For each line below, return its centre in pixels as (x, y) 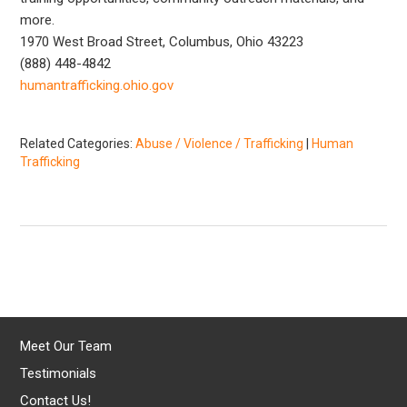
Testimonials (59, 373)
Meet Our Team (66, 346)
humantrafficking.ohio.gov (97, 85)
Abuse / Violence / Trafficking (220, 143)
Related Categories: (78, 143)
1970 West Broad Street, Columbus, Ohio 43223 (162, 41)
